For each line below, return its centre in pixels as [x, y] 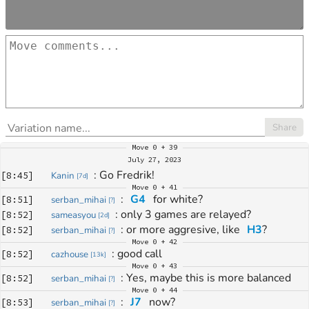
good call [140, 254]
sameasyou [73, 215]
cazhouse [69, 255]
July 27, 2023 [154, 160]
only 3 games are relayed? [186, 215]
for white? [176, 199]
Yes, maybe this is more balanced [209, 278]
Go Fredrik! [127, 175]
